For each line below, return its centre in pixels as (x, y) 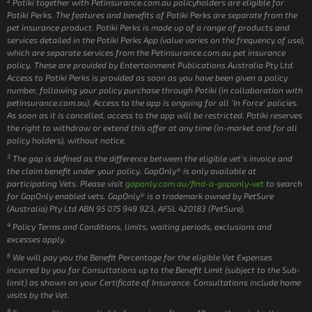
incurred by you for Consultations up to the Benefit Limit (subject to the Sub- (154, 270)
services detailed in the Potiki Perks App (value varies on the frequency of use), (156, 40)
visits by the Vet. (38, 295)
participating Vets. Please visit (66, 184)
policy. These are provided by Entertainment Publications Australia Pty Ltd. (151, 65)
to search (283, 184)
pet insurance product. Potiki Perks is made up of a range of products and (148, 28)
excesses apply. (37, 239)
